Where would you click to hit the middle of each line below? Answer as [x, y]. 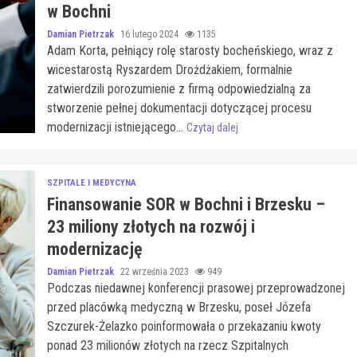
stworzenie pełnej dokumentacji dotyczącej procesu [179, 108]
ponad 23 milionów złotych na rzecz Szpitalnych [167, 345]
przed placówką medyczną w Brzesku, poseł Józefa [178, 307]
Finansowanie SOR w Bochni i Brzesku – [186, 204]
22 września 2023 [155, 272]
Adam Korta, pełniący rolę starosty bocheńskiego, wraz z [190, 51]
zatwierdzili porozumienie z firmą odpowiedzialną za [178, 89]
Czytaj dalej [212, 127]
